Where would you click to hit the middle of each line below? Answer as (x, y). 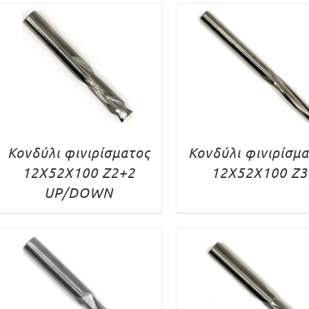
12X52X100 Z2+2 (79, 172)
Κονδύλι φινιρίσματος (79, 152)
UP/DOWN (79, 192)
